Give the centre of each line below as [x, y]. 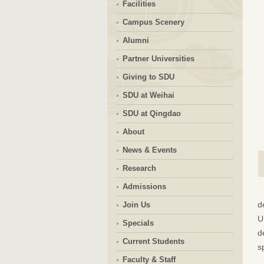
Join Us [136, 205]
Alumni [136, 40]
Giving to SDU [148, 77]
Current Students [153, 241]
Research [139, 168]
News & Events [149, 150]
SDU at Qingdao [151, 113]
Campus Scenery [153, 22]
